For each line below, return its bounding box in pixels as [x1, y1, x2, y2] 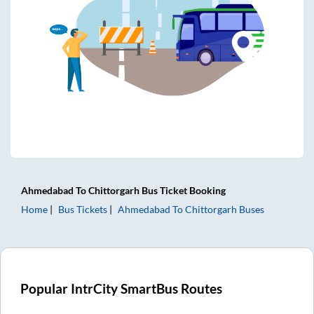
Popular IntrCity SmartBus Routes [20, 280, 223, 296]
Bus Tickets [58, 203, 107, 215]
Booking [187, 184, 226, 196]
